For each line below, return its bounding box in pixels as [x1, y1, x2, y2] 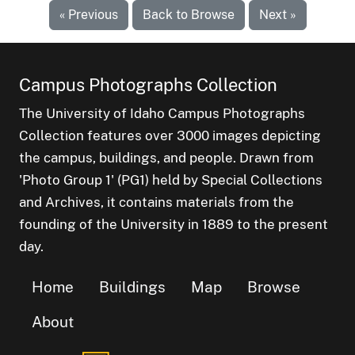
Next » [258, 6, 296, 22]
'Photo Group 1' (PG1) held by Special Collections [19, 171, 323, 188]
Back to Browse [142, 6, 235, 22]
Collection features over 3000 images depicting [19, 127, 321, 143]
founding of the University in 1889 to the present [19, 216, 328, 232]
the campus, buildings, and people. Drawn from [19, 149, 314, 166]
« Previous [59, 6, 118, 22]
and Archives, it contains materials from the [19, 193, 294, 210]
